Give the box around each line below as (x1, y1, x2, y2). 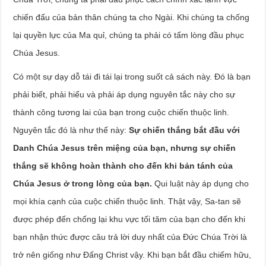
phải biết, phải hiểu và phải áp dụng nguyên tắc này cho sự (13, 90, 236, 99)
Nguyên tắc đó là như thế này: (13, 125, 129, 135)
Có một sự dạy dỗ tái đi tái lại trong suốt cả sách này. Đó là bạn (13, 72, 251, 81)
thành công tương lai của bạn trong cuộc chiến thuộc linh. (13, 107, 230, 117)
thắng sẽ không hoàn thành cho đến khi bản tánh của (13, 161, 233, 170)
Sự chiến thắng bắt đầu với (129, 125, 240, 135)
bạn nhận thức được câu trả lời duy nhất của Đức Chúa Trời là (13, 232, 248, 242)
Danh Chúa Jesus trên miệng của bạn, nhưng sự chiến (13, 143, 236, 153)
